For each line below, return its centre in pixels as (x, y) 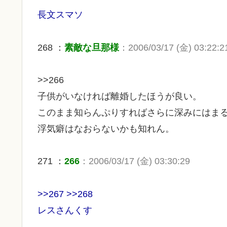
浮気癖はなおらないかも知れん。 (106, 129)
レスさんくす (65, 210)
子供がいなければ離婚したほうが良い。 (120, 97)
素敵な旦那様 (92, 47)
